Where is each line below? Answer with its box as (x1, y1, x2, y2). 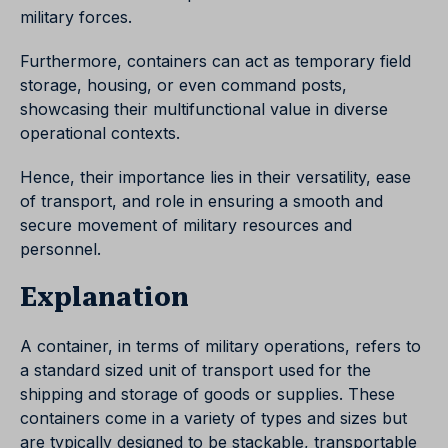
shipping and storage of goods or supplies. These (20, 384, 395, 405)
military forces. (20, 7, 132, 28)
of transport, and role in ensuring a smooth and (20, 191, 383, 212)
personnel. (20, 239, 101, 260)
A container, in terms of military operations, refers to (20, 336, 421, 357)
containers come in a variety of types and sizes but (20, 408, 407, 429)
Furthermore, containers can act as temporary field (20, 51, 411, 72)
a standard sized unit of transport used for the (20, 360, 371, 381)
